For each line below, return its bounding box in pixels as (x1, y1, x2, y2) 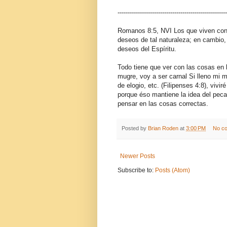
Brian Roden (148, 125, 178, 132)
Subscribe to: (118, 167, 155, 174)
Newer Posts (120, 153, 155, 160)
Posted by (122, 125, 148, 132)
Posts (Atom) (155, 167, 190, 174)
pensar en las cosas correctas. (118, 100, 208, 108)
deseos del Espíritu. (118, 45, 176, 53)
